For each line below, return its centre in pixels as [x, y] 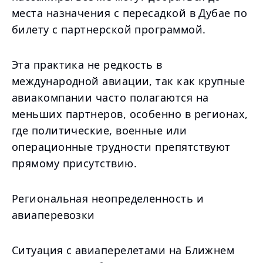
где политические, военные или [100, 130]
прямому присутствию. [74, 163]
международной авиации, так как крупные [129, 81]
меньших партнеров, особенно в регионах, [130, 114]
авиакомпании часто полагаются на [110, 97]
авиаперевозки [53, 215]
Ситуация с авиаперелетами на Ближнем [123, 250]
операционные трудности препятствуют [121, 147]
